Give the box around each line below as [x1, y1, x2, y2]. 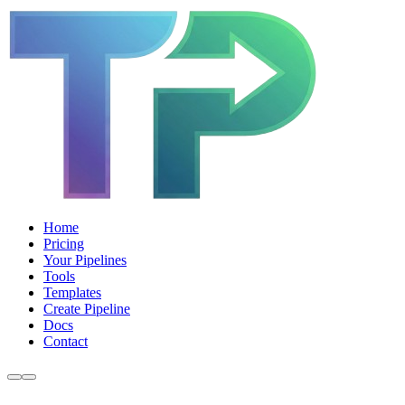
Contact [43, 334, 88, 349]
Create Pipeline [43, 301, 130, 316]
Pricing [43, 236, 84, 251]
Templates [43, 285, 101, 300]
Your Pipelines [43, 252, 127, 268]
